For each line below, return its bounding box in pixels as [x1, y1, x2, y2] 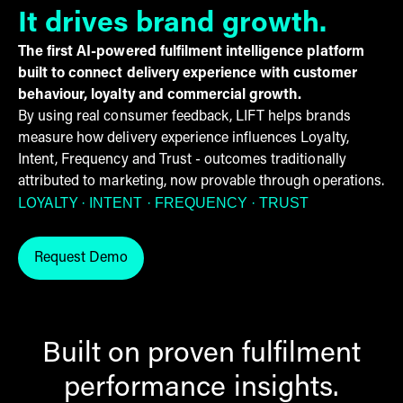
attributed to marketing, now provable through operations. [18, 174, 384, 189]
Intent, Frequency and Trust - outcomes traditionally [18, 152, 346, 167]
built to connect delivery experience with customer [18, 66, 357, 81]
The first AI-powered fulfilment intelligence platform [18, 44, 364, 59]
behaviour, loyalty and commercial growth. [18, 87, 302, 103]
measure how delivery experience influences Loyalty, [18, 130, 349, 146]
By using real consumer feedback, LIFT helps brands [18, 109, 351, 124]
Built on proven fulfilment [41, 339, 362, 369]
